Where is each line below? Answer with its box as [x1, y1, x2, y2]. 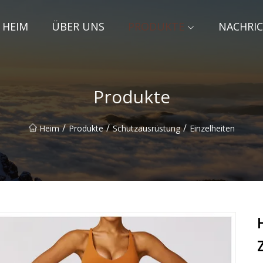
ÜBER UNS [52, 19, 104, 33]
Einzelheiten [189, 122, 235, 134]
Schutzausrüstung [112, 122, 180, 134]
